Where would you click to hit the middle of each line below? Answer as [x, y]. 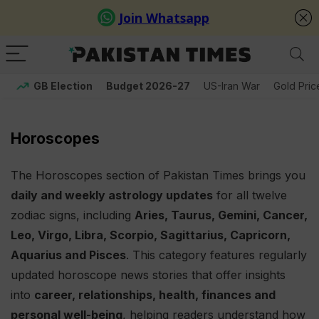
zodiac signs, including [73, 215]
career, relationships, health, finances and [155, 295]
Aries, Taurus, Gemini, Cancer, [221, 215]
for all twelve [250, 195]
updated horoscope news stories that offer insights [148, 275]
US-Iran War [232, 86]
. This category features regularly [216, 255]
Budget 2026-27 [148, 86]
